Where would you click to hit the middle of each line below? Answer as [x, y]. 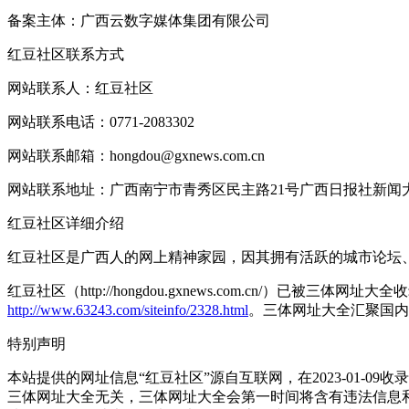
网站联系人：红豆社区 [80, 88]
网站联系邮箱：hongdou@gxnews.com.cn [136, 155]
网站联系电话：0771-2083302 [101, 121]
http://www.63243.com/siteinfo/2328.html [128, 309]
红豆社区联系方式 [66, 54]
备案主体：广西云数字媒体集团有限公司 [139, 20]
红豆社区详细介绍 [66, 223]
